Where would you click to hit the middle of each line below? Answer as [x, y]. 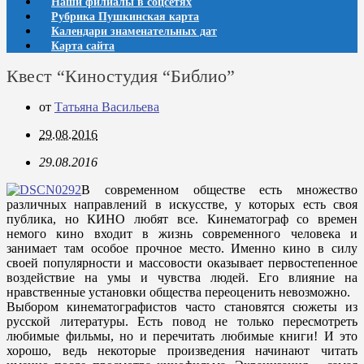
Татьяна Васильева [107, 107]
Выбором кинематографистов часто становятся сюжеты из [182, 307]
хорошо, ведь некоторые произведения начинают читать [182, 351]
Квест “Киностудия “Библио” [121, 76]
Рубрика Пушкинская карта [125, 17]
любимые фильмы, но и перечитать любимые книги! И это [182, 336]
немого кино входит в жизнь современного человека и [182, 234]
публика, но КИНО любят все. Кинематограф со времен [182, 219]
